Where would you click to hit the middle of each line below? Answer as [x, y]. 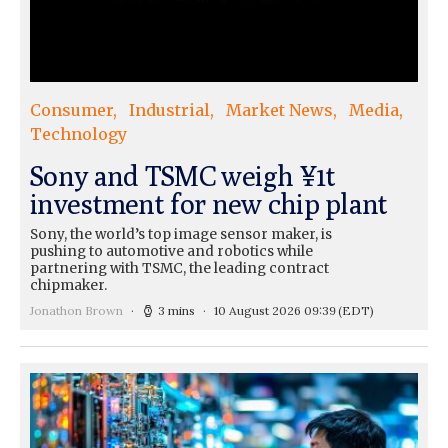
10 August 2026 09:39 [275, 310]
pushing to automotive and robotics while [171, 251]
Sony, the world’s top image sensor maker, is [181, 234]
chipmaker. [68, 285]
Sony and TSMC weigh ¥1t [182, 175]
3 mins [176, 310]
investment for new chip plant [209, 203]
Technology [78, 133]
